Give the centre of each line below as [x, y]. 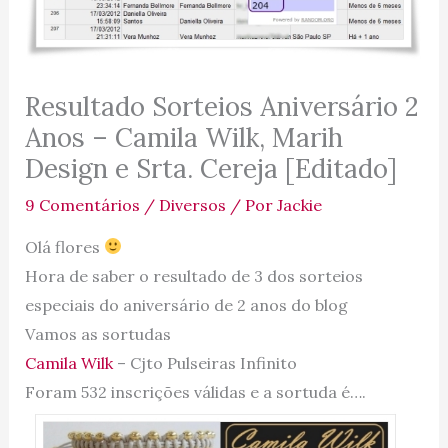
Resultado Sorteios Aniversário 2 [221, 106]
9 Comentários [82, 204]
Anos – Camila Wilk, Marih [183, 137]
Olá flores [64, 246]
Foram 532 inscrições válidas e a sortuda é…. [195, 391]
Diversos [192, 204]
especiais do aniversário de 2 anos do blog [188, 304]
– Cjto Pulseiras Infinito [204, 362]
